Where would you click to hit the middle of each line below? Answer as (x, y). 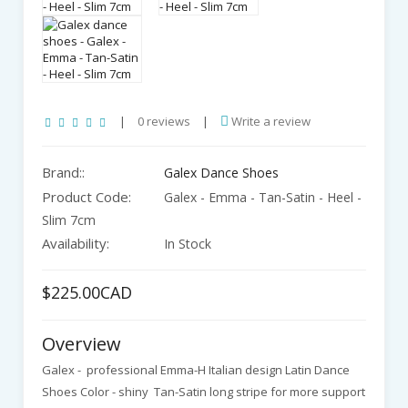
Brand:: (63, 172)
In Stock (186, 244)
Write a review (270, 121)
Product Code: (87, 197)
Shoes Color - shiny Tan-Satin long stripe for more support (204, 392)
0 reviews (164, 121)
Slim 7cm (69, 220)
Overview (82, 344)
